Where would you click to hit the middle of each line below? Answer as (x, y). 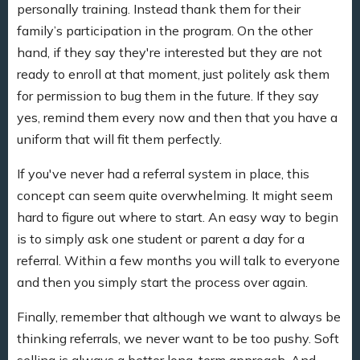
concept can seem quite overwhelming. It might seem (175, 195)
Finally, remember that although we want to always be (179, 316)
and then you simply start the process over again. (162, 282)
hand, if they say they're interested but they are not (170, 52)
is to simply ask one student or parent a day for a (161, 238)
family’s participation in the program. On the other (165, 30)
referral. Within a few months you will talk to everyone (178, 260)
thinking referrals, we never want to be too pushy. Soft (178, 338)
